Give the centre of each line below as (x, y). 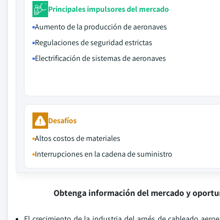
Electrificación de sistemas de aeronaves (100, 58)
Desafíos (62, 120)
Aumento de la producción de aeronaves (101, 27)
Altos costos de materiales (78, 138)
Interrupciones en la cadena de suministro (104, 154)
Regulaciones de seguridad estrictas (94, 42)
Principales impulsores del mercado (109, 9)
